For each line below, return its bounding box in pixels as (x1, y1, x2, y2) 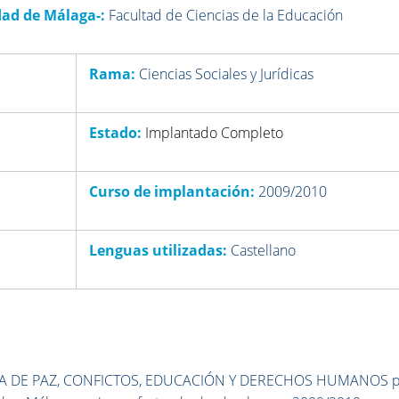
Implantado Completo (145, 123, 284, 143)
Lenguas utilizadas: (85, 240, 232, 261)
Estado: (85, 123, 146, 143)
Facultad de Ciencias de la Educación (109, 5, 344, 26)
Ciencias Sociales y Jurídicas (139, 64, 314, 85)
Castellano (231, 240, 297, 261)
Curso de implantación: (85, 182, 259, 202)
